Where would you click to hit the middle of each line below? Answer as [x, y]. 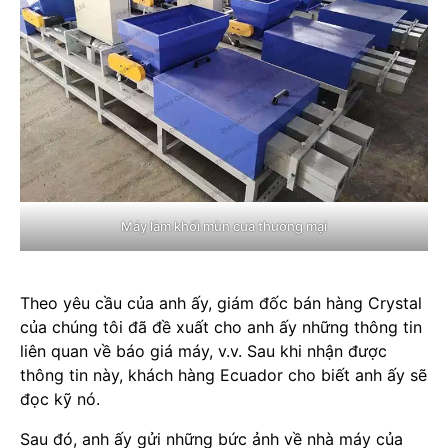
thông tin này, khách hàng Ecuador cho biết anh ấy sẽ [223, 375]
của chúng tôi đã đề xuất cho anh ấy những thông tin [221, 327]
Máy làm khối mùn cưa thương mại [224, 226]
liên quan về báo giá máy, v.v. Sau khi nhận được [203, 351]
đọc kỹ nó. [60, 399]
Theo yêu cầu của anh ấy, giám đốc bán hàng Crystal [221, 303]
